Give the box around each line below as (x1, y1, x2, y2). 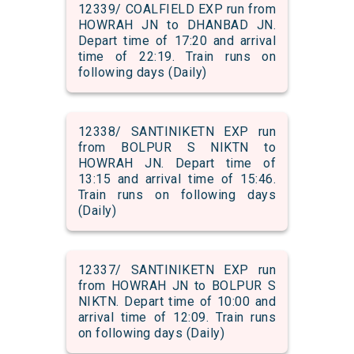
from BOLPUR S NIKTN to (77, 140, 277, 156)
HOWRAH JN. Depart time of (77, 156, 277, 171)
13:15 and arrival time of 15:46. (77, 171, 277, 187)
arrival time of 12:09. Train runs (77, 310, 277, 326)
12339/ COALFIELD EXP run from (77, 2, 277, 17)
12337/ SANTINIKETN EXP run (77, 262, 277, 278)
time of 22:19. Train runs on (77, 49, 277, 65)
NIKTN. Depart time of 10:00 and (77, 294, 277, 310)
